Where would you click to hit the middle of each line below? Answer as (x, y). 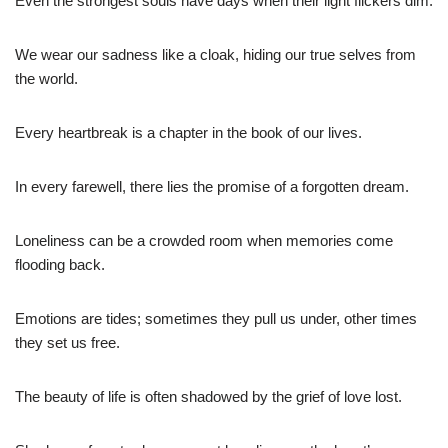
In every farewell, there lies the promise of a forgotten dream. (212, 187)
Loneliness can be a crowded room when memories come (204, 241)
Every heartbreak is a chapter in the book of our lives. (188, 133)
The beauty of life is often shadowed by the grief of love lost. (208, 397)
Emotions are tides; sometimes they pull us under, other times (216, 319)
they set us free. (67, 343)
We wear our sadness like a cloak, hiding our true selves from (215, 55)
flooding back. (60, 265)
